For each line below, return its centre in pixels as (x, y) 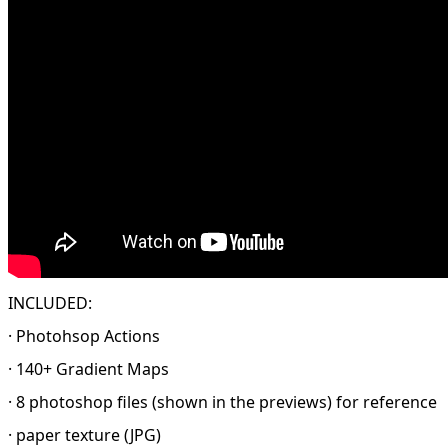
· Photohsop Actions (84, 335)
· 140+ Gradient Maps (88, 368)
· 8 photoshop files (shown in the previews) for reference (222, 401)
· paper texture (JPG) (84, 434)
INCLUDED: (50, 302)
